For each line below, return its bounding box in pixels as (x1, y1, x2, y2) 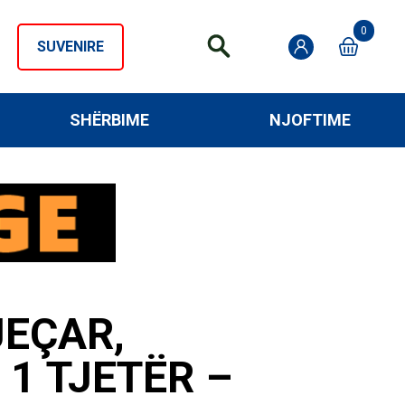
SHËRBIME (69, 110, 149, 129)
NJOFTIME (268, 110, 351, 129)
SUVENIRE (37, 37, 104, 55)
